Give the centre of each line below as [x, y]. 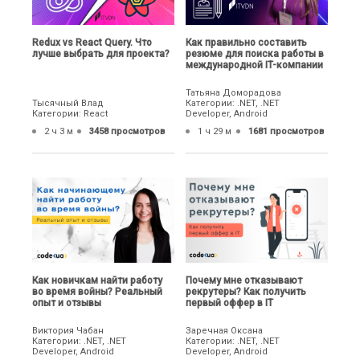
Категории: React [70, 114]
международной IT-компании [255, 65]
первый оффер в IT [230, 303]
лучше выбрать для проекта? [101, 54]
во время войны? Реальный [97, 291]
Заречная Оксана [225, 330]
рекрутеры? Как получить [246, 291]
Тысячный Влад [68, 104]
